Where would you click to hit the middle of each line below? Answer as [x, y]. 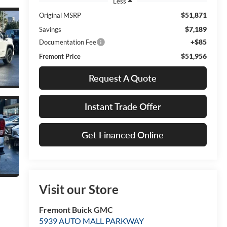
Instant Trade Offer [123, 106]
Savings [50, 29]
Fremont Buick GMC [76, 210]
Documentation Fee [67, 42]
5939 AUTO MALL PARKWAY [91, 221]
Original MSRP [60, 15]
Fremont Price [60, 56]
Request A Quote [123, 78]
